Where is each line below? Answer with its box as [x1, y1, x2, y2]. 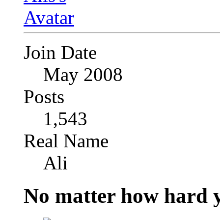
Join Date [24, 42, 97, 63]
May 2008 [43, 64, 123, 85]
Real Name [24, 130, 109, 152]
